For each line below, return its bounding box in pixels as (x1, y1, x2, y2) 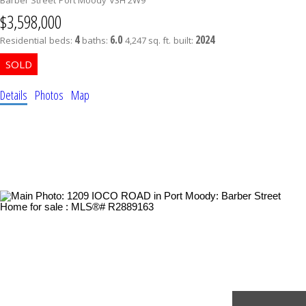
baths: (82, 33, 110, 46)
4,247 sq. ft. (125, 33, 171, 46)
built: (173, 33, 195, 46)
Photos (35, 86, 64, 103)
